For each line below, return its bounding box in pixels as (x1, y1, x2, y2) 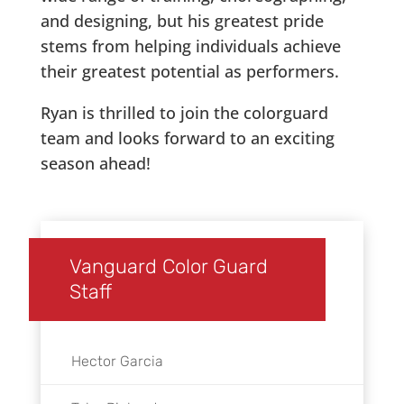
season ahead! (40, 151, 151, 174)
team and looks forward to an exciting (40, 126, 335, 149)
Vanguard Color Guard (69, 253, 268, 279)
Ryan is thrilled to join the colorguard (40, 101, 328, 124)
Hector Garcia (70, 352, 163, 370)
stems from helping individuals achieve (40, 34, 341, 57)
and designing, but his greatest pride (40, 9, 324, 32)
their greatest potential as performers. (40, 60, 339, 82)
